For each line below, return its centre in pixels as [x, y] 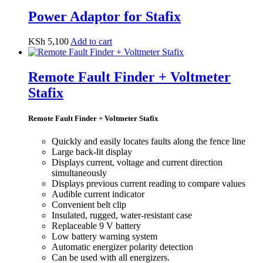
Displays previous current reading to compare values [149, 184]
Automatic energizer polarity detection [122, 247]
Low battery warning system [104, 237]
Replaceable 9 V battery [96, 226]
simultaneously [79, 173]
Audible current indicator [98, 194]
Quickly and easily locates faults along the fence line [149, 141]
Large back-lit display [92, 152]
